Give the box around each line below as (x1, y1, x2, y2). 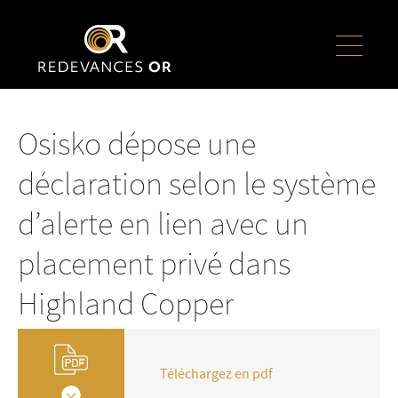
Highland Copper (18, 284, 234, 324)
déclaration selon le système (18, 164, 376, 204)
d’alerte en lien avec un (18, 204, 308, 244)
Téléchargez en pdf (160, 365, 273, 383)
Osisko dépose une (18, 124, 256, 164)
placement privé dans (18, 244, 291, 284)
